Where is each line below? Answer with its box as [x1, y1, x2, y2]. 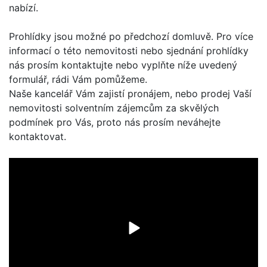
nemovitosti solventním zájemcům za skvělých [9, 101, 219, 114]
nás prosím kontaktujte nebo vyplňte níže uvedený [9, 58, 237, 71]
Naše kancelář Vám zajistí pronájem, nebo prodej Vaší [9, 87, 252, 100]
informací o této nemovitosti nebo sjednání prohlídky [9, 44, 249, 57]
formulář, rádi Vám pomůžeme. [9, 73, 147, 85]
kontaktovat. [9, 130, 66, 142]
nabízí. [9, 1, 38, 14]
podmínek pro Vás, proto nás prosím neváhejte [9, 116, 221, 128]
